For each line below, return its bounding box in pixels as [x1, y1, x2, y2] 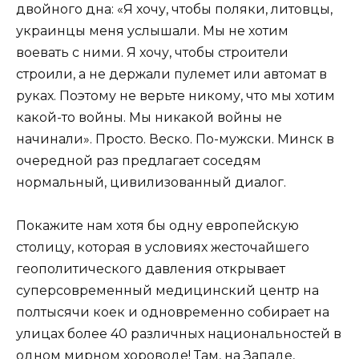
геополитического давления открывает [16, 261, 285, 277]
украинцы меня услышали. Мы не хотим [16, 22, 288, 38]
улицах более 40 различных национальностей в [16, 326, 341, 342]
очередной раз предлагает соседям [16, 152, 261, 168]
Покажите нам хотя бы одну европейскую [16, 218, 299, 234]
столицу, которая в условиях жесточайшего [16, 240, 309, 256]
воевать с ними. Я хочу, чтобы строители [16, 44, 288, 60]
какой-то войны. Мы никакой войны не [16, 109, 282, 125]
